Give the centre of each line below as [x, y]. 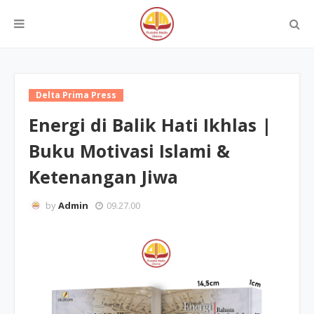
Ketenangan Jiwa [103, 177]
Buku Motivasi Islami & [129, 151]
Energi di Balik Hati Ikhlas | [150, 125]
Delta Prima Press [76, 95]
